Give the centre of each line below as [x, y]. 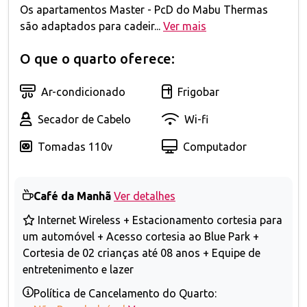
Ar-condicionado [83, 91]
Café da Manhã [72, 196]
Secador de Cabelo [84, 119]
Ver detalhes [145, 196]
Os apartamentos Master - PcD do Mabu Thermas [144, 9]
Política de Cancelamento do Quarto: [125, 294]
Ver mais [185, 26]
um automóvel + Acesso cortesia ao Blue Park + [141, 236]
